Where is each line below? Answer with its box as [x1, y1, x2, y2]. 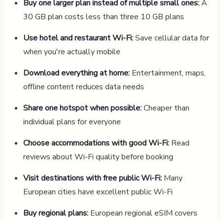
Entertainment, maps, [129, 67, 206, 78]
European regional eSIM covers [88, 207, 197, 219]
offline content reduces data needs [23, 81, 144, 92]
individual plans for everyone [23, 116, 121, 127]
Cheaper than [141, 102, 189, 113]
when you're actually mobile [23, 46, 120, 57]
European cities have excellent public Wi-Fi [23, 186, 173, 197]
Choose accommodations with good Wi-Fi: [23, 137, 169, 148]
